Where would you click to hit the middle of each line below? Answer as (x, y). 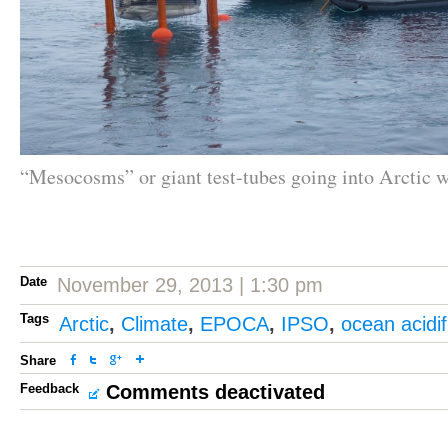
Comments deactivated (215, 392)
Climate (154, 324)
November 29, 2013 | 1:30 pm (190, 285)
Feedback (49, 388)
